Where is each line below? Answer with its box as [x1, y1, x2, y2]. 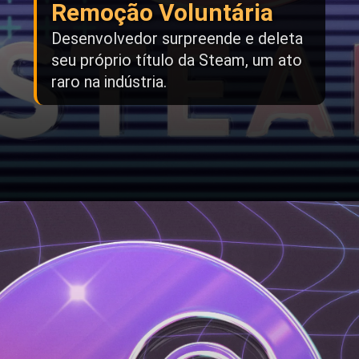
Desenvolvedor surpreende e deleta [51, 29, 303, 48]
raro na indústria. [51, 72, 167, 91]
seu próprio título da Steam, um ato [51, 50, 302, 70]
